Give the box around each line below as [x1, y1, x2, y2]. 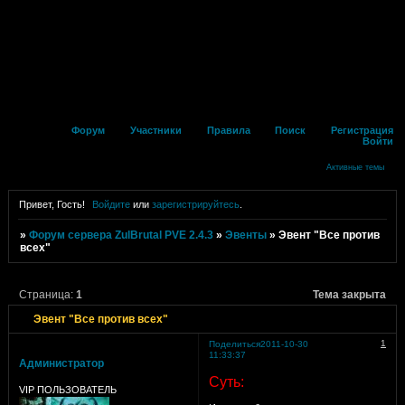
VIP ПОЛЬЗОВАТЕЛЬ [18, 384, 117, 396]
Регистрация [330, 125, 393, 136]
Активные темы [326, 162, 385, 172]
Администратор [18, 356, 104, 370]
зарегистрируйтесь [152, 198, 240, 210]
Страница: [19, 288, 77, 302]
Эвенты [225, 228, 268, 241]
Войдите [92, 198, 131, 210]
